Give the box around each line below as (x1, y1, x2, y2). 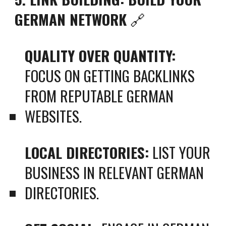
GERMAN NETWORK (15, 8, 127, 30)
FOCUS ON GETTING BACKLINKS (25, 65, 195, 86)
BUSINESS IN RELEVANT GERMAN (25, 161, 204, 183)
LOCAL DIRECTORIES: (25, 141, 149, 163)
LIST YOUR (149, 141, 211, 163)
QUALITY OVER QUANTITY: (25, 44, 176, 66)
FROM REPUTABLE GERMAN (25, 85, 174, 106)
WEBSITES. (25, 105, 82, 127)
